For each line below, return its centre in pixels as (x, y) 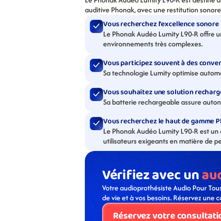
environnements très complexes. (153, 44)
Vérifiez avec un (152, 175)
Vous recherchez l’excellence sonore (161, 24)
